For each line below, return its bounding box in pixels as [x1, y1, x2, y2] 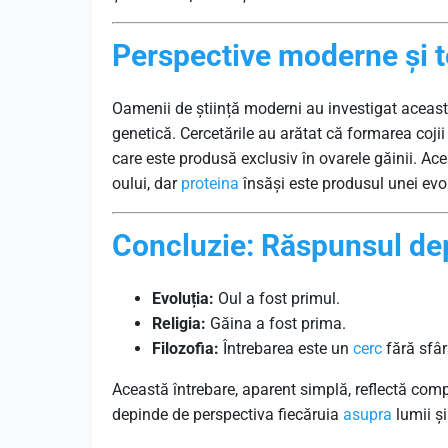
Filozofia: [152, 339, 219, 358]
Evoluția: [152, 289, 214, 308]
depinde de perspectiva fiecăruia [112, 405, 343, 424]
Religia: [152, 314, 206, 333]
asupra [343, 405, 392, 424]
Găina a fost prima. [206, 314, 346, 333]
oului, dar [112, 174, 181, 193]
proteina [181, 174, 239, 193]
